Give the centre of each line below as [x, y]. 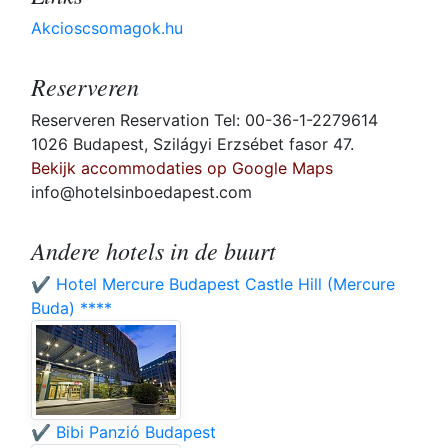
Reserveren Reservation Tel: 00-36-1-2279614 [204, 120]
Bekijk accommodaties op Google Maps [182, 168]
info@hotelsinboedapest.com [141, 192]
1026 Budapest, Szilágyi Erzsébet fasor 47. [192, 144]
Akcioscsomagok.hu [107, 28]
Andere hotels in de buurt [153, 250]
